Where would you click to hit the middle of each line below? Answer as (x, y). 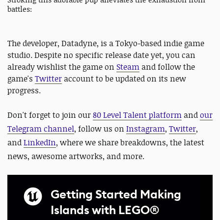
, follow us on (100, 128)
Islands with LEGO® (105, 210)
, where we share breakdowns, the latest (130, 142)
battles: (20, 9)
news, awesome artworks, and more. (76, 156)
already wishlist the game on (62, 67)
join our (77, 115)
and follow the (167, 67)
